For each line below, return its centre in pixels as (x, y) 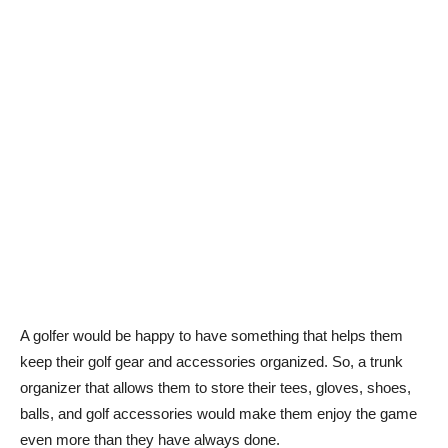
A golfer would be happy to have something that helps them (211, 336)
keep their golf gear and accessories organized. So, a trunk (211, 362)
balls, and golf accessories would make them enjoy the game (218, 414)
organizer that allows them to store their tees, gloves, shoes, (215, 388)
